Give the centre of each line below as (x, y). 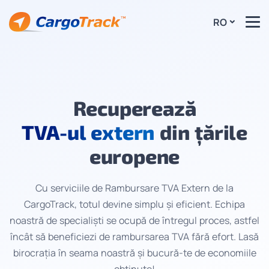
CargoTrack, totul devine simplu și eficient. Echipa (134, 204)
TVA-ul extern (88, 132)
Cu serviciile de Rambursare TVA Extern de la (134, 188)
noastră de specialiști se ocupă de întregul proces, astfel (134, 220)
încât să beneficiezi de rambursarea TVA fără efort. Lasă (134, 237)
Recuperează (134, 108)
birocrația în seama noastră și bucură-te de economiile (134, 253)
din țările (201, 132)
